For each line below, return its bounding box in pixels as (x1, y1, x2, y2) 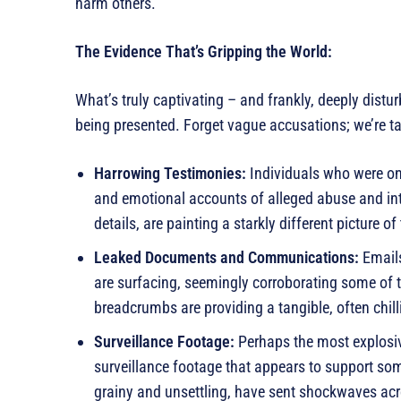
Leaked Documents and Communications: (94, 248, 359, 268)
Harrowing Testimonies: (94, 164, 246, 183)
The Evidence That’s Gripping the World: (75, 42, 332, 62)
